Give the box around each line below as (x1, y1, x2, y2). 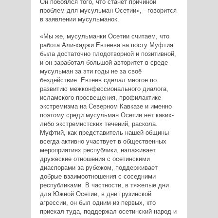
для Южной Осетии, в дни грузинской (39, 190, 151, 198)
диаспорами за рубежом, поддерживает (39, 164, 158, 172)
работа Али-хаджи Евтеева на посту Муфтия (39, 41, 173, 49)
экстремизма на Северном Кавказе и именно (39, 103, 172, 110)
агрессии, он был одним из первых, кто (39, 199, 156, 207)
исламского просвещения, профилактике (39, 94, 161, 102)
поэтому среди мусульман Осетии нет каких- (39, 111, 174, 119)
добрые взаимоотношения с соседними (39, 173, 156, 181)
